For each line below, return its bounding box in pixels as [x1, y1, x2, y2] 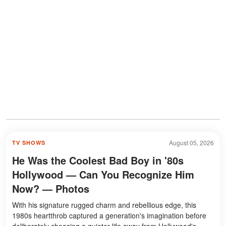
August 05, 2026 [169, 138, 214, 147]
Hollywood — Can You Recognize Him [12, 166, 194, 182]
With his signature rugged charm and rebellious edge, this [12, 199, 196, 210]
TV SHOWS [12, 138, 45, 146]
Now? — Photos [12, 181, 89, 196]
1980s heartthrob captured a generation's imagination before [12, 210, 206, 220]
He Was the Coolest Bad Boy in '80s [12, 152, 184, 167]
